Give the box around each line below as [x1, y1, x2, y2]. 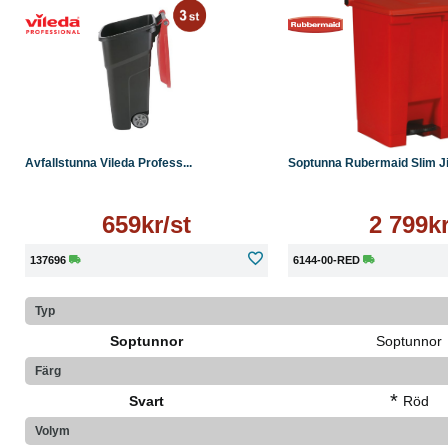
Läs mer [121, 110, 172, 126]
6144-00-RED [292, 254, 360, 266]
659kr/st [101, 211, 191, 238]
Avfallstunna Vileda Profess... [25, 156, 192, 170]
